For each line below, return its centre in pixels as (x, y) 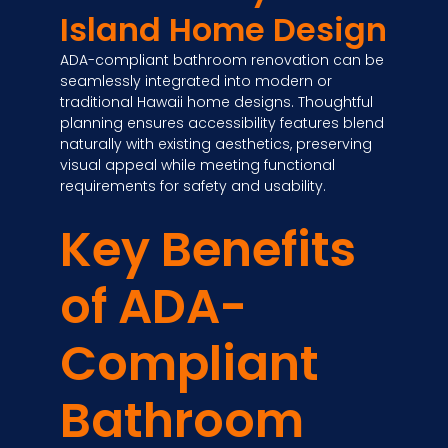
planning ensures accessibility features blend (222, 122)
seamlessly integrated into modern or (196, 80)
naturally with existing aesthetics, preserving (216, 143)
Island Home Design (223, 29)
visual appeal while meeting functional (197, 164)
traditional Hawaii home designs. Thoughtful (216, 101)
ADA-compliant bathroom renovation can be (222, 59)
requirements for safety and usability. (193, 185)
